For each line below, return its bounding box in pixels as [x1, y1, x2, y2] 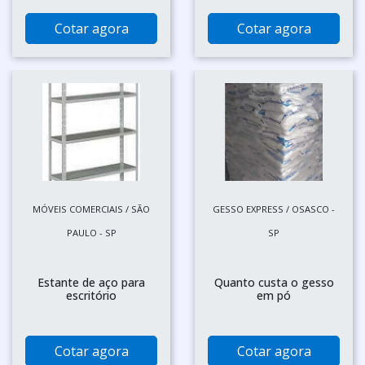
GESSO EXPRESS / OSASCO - [213, 203, 335, 215]
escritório [66, 288, 117, 303]
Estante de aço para [37, 275, 145, 290]
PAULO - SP [66, 226, 117, 239]
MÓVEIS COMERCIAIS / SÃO [33, 203, 150, 215]
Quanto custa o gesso [213, 275, 334, 290]
